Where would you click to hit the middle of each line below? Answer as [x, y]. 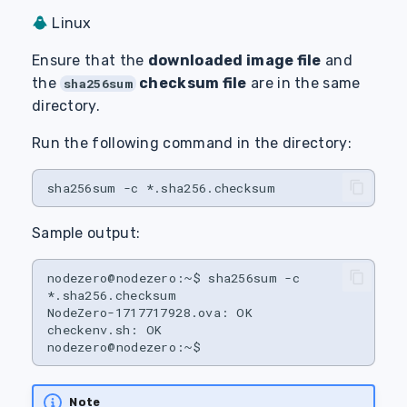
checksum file [191, 83]
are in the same [303, 83]
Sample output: [86, 233]
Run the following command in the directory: [191, 143]
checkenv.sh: [93, 329]
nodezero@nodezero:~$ [124, 278]
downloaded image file [234, 60]
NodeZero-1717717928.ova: [138, 312]
